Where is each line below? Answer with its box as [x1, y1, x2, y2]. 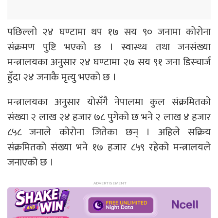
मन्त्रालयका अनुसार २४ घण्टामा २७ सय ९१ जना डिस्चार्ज [7, 53, 211, 71]
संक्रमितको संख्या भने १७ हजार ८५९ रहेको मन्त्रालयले [7, 138, 211, 156]
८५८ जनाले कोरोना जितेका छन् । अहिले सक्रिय [7, 123, 211, 141]
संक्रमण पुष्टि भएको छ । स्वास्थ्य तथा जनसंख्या [7, 38, 211, 55]
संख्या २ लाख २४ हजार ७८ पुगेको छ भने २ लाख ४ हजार [7, 108, 211, 126]
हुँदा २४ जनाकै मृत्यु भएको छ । [7, 68, 119, 86]
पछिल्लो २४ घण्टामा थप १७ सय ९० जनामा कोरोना [7, 23, 211, 40]
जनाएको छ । [7, 153, 56, 171]
